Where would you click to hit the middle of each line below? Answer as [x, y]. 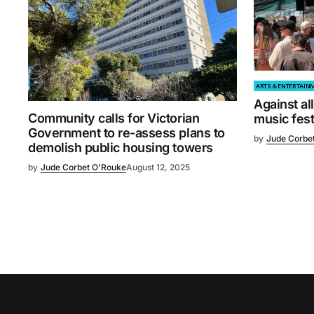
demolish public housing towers [121, 148]
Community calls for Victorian [114, 118]
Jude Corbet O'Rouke [83, 168]
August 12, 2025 [158, 168]
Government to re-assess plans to [127, 133]
